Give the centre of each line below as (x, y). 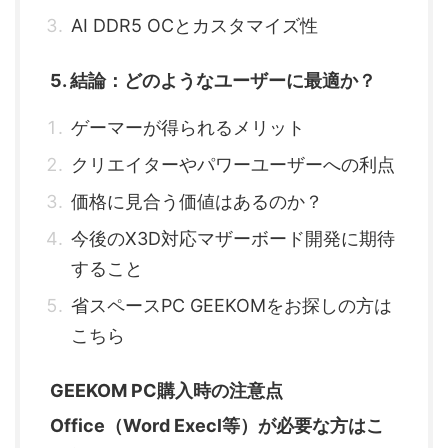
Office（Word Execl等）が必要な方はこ (217, 426)
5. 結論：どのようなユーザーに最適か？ (213, 81)
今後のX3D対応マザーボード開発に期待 (233, 239)
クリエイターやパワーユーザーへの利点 (233, 165)
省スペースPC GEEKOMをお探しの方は (231, 306)
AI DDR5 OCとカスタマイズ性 (194, 26)
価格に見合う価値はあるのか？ (197, 202)
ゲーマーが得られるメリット (188, 128)
